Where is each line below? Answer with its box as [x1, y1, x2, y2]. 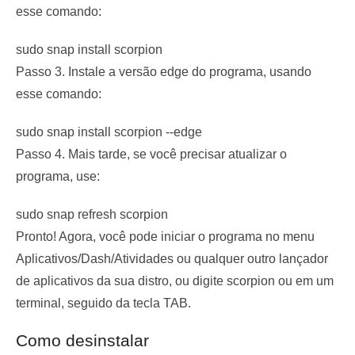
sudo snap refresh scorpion [16, 208, 168, 222]
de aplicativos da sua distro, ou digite [16, 274, 227, 288]
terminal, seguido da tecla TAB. [16, 296, 191, 311]
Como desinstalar [16, 331, 149, 350]
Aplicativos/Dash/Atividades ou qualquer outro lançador [16, 252, 328, 266]
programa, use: [16, 170, 100, 184]
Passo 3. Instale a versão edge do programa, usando [16, 65, 311, 79]
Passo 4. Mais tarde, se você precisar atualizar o [16, 147, 287, 162]
